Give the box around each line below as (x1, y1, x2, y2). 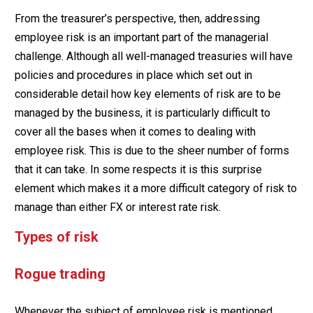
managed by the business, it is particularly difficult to (14, 105, 270, 119)
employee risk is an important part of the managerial (14, 30, 268, 44)
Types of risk (14, 228, 99, 245)
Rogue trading (14, 265, 105, 282)
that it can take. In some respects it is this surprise (14, 162, 262, 176)
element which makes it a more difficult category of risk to (14, 181, 297, 195)
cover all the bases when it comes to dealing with (14, 124, 256, 138)
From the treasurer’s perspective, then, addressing (14, 11, 260, 25)
